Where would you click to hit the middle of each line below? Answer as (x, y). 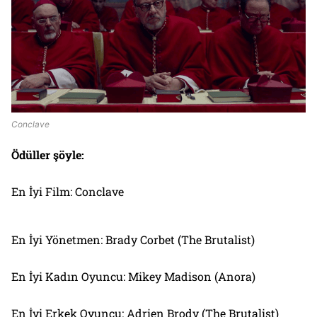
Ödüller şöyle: (48, 154)
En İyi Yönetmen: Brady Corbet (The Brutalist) (133, 239)
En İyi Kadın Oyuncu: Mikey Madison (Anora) (133, 276)
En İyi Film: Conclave (68, 191)
